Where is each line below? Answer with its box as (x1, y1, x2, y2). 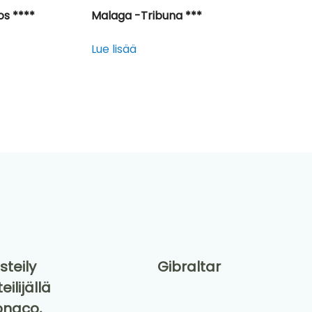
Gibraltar (157, 257, 221, 277)
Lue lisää (91, 41, 137, 58)
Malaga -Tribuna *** (91, 8, 203, 24)
